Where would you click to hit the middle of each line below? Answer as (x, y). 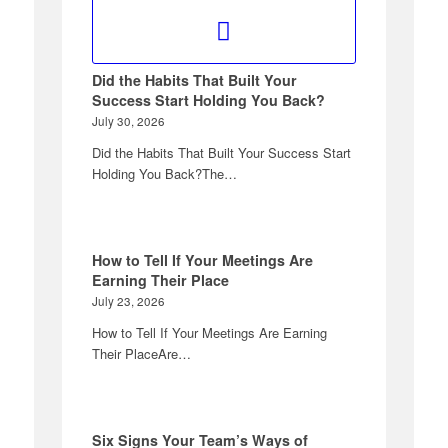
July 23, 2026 (129, 300)
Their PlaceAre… (142, 353)
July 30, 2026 (129, 120)
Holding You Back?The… (165, 173)
